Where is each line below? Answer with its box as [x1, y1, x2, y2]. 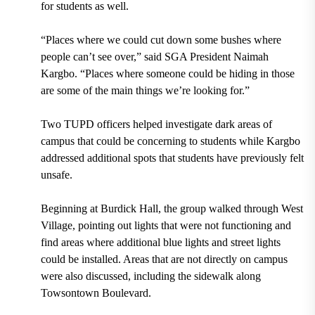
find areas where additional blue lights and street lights [40, 236, 281, 248]
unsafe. [40, 168, 72, 181]
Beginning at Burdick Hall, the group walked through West [40, 202, 303, 214]
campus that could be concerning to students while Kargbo [40, 134, 300, 147]
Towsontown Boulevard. [40, 286, 151, 299]
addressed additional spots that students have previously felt [40, 151, 304, 164]
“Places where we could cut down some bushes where [40, 33, 281, 46]
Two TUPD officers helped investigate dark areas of [40, 117, 272, 130]
